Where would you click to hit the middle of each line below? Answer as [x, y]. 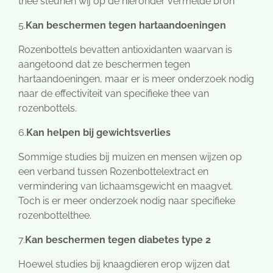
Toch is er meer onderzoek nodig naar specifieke [127, 201]
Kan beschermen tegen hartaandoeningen [126, 26]
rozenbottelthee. [55, 216]
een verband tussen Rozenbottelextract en [113, 172]
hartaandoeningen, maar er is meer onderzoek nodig [136, 79]
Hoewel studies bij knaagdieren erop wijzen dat [124, 264]
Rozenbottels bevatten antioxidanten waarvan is [125, 50]
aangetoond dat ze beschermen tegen [104, 65]
